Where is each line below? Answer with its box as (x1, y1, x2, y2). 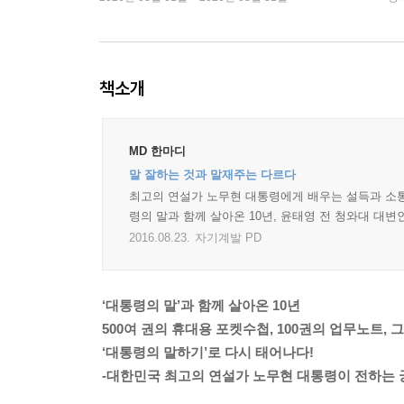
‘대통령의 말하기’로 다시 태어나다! (102, 344, 314, 360)
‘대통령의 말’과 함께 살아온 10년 (102, 298, 300, 313)
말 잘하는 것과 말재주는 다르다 (129, 168, 296, 181)
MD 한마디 (129, 144, 186, 158)
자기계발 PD (195, 231, 262, 244)
